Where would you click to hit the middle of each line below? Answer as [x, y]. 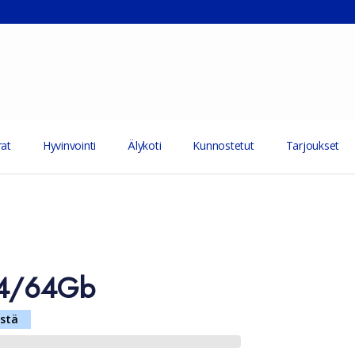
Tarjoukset [313, 145]
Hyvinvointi [69, 145]
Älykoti [145, 145]
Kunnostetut [223, 145]
